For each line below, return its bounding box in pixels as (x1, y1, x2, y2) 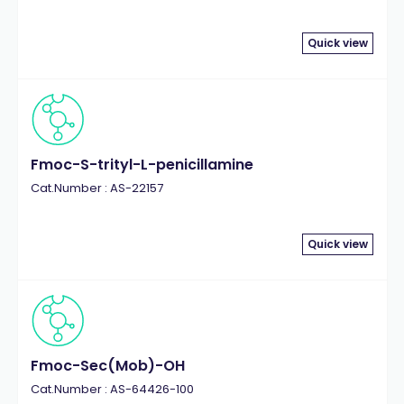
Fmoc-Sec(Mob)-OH (30, 355, 185, 376)
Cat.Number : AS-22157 (30, 179, 163, 197)
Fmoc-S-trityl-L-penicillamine (30, 154, 253, 175)
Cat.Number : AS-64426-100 (30, 381, 194, 398)
